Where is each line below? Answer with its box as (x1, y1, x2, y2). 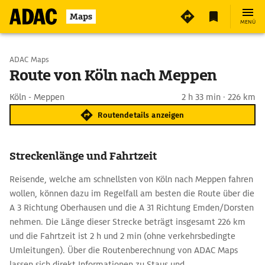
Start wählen (33, 54, 83, 64)
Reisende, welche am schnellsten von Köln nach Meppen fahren (9, 174, 253, 185)
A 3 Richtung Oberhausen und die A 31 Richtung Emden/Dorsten (9, 202, 254, 213)
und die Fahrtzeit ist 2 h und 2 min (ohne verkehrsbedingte (9, 231, 235, 241)
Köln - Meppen (9, 92, 64, 102)
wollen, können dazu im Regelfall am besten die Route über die (9, 188, 254, 199)
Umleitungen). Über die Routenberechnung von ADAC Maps (9, 245, 238, 256)
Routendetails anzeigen (98, 109, 185, 120)
